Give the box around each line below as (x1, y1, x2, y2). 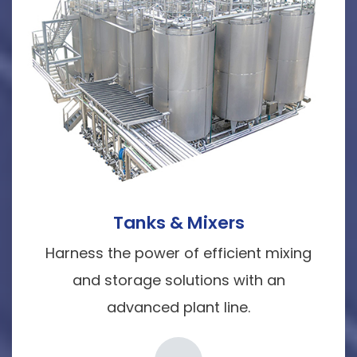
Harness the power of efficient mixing (45, 243, 312, 264)
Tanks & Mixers (112, 210, 245, 236)
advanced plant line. (107, 297, 250, 318)
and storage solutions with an (72, 270, 285, 291)
